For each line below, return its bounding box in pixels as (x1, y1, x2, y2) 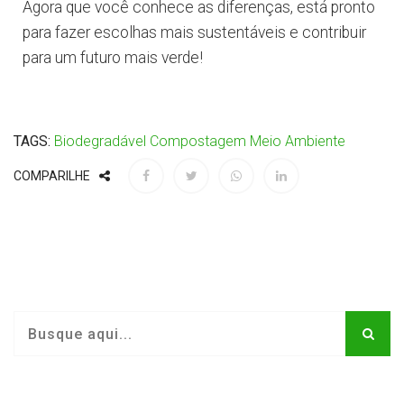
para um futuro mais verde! (23, 49, 203, 68)
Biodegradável (54, 133, 146, 151)
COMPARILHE (14, 169, 90, 184)
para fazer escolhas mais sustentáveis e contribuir (23, 23, 366, 42)
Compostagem (150, 133, 246, 151)
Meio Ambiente (250, 133, 345, 151)
